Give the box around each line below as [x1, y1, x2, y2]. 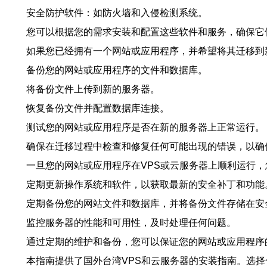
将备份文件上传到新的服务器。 [26, 84, 160, 94]
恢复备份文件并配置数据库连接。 [26, 103, 169, 113]
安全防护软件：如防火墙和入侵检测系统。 [26, 8, 207, 18]
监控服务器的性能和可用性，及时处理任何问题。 [26, 218, 236, 228]
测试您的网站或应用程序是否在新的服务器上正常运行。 [26, 122, 265, 132]
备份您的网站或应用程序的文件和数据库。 [26, 65, 207, 75]
